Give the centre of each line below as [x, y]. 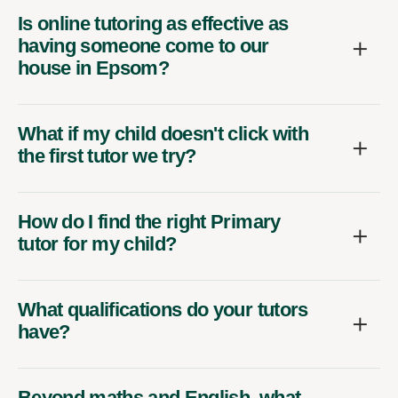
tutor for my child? [97, 243]
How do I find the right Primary [149, 221]
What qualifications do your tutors [163, 309]
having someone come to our [143, 45]
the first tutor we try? [107, 155]
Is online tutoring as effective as [153, 23]
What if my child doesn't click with [163, 133]
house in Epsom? [94, 68]
